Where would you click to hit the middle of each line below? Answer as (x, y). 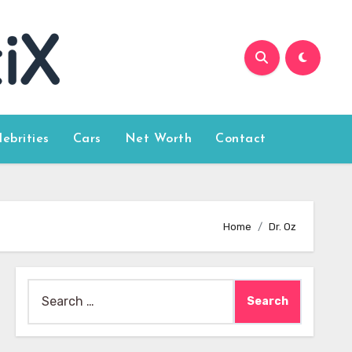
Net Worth (158, 139)
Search (47, 289)
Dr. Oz (282, 226)
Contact (241, 139)
